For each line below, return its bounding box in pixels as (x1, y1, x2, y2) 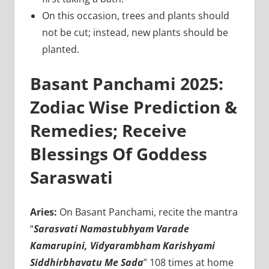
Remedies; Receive (29, 118, 187, 142)
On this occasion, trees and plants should (41, 8, 229, 22)
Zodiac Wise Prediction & (29, 95, 237, 118)
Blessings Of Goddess (29, 142, 207, 165)
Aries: (29, 205, 59, 219)
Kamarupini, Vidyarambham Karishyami (29, 238, 215, 252)
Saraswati (29, 165, 117, 189)
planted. (41, 42, 82, 56)
